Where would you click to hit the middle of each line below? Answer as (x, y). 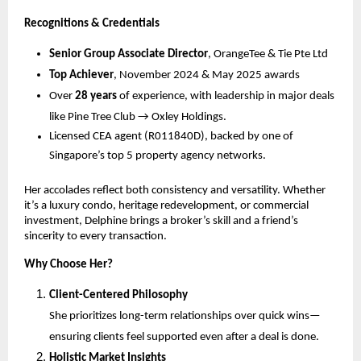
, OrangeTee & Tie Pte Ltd (268, 54)
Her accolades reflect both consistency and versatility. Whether (175, 190)
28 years (95, 96)
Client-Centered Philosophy (118, 295)
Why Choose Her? (68, 264)
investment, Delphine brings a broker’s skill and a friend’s (161, 221)
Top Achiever (81, 75)
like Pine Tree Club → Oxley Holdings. (137, 117)
